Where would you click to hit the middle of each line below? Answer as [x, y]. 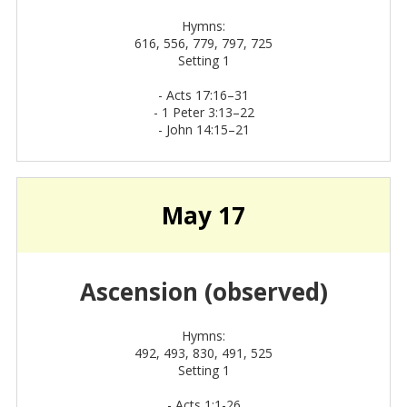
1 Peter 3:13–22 [208, 113]
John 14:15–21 [208, 130]
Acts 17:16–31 [208, 95]
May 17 [203, 216]
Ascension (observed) [203, 292]
